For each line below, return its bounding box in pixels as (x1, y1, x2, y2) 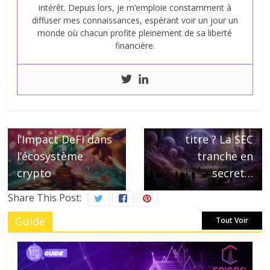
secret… (212, 166, 253, 181)
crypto (17, 166, 52, 181)
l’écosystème (17, 149, 84, 164)
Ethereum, (198, 98, 253, 113)
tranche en (196, 149, 253, 164)
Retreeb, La (17, 98, 77, 113)
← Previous (17, 84, 62, 96)
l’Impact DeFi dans (17, 132, 113, 147)
